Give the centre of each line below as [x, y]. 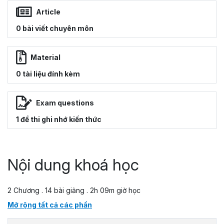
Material [45, 57]
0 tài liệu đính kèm [48, 73]
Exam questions [65, 103]
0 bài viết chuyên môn [55, 28]
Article [48, 12]
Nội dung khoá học [73, 164]
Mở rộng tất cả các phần [50, 204]
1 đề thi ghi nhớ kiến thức [59, 119]
